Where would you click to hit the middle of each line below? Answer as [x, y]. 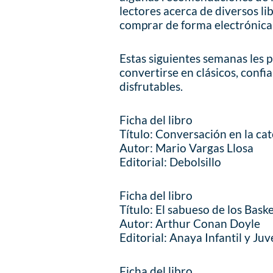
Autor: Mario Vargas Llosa [187, 148]
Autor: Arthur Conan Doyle [190, 223]
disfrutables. [151, 86]
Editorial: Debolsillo [171, 162]
